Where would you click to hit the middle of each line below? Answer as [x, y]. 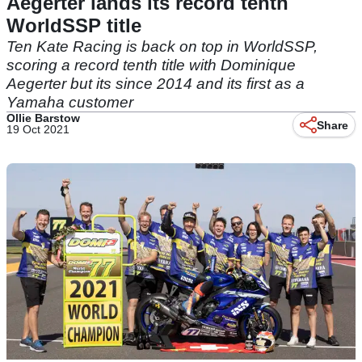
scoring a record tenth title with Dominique [151, 65]
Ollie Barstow [43, 118]
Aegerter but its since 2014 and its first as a [156, 84]
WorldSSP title [74, 25]
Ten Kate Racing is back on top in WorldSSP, [162, 46]
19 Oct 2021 [38, 129]
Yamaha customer [70, 102]
